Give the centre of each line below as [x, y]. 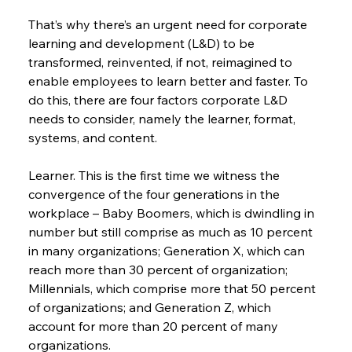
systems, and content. [92, 138]
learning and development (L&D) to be [143, 44]
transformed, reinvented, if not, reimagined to [161, 62]
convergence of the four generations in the [155, 194]
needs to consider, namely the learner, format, [163, 119]
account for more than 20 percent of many [154, 326]
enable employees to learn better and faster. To [169, 81]
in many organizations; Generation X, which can [168, 251]
